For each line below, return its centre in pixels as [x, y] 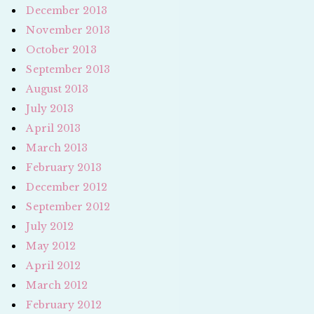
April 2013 [54, 128]
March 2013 [57, 148]
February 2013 [64, 167]
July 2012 [50, 226]
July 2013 [50, 108]
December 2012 [67, 187]
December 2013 [67, 10]
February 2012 [64, 305]
